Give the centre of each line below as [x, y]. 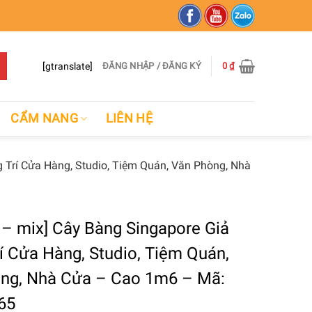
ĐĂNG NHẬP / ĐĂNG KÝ [152, 66]
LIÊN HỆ [129, 118]
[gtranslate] [68, 66]
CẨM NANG [45, 118]
